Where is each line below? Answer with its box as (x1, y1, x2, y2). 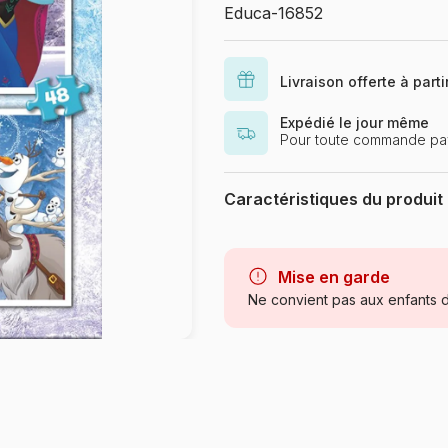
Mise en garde (278, 267, 390, 287)
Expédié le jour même (280, 114, 429, 131)
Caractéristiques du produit (224, 189, 443, 209)
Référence (226, 391, 300, 408)
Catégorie (226, 286, 296, 303)
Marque (226, 231, 281, 248)
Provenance (226, 356, 311, 373)
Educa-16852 (224, 3, 323, 23)
